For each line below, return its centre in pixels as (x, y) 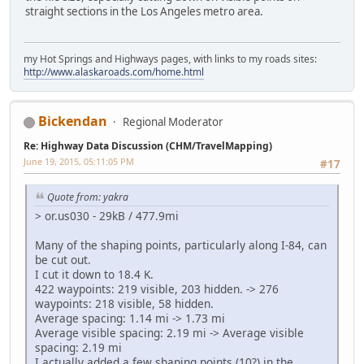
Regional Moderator (173, 122)
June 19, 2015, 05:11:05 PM (79, 161)
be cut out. (63, 260)
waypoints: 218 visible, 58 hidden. (124, 304)
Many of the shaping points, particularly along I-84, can (181, 245)
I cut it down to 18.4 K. (94, 275)
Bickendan (73, 121)
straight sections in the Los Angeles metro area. (144, 11)
